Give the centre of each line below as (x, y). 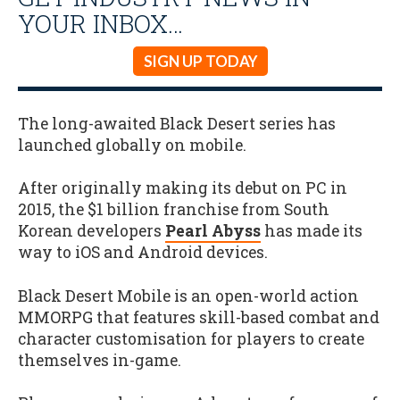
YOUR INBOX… (100, 23)
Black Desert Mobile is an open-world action (188, 296)
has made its (312, 231)
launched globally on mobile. (132, 145)
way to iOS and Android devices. (143, 253)
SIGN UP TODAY (200, 61)
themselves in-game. (100, 360)
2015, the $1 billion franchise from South (174, 210)
